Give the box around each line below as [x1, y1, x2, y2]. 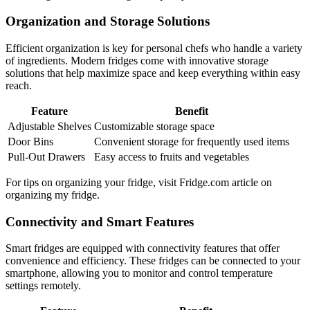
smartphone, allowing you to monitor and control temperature [6, 267, 273, 280]
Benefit [175, 105, 208, 117]
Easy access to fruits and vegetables [94, 151, 249, 163]
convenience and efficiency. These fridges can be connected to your [6, 255, 300, 267]
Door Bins [8, 136, 53, 147]
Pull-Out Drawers [8, 151, 85, 163]
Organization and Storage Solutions [6, 14, 210, 29]
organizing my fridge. [6, 189, 100, 201]
